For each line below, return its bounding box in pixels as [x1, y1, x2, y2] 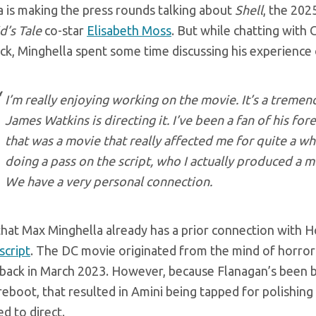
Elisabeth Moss [87, 23, 171, 38]
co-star [42, 23, 87, 38]
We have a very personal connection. [5, 174, 212, 189]
